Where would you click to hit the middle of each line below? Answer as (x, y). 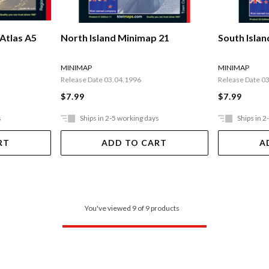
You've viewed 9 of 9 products (132, 208)
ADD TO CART (134, 142)
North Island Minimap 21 (115, 37)
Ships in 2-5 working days (119, 118)
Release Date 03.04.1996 (101, 79)
